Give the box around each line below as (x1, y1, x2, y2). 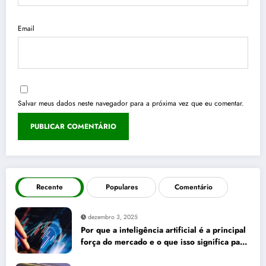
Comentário (174, 182, 213, 193)
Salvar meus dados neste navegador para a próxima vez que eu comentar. (18, 98, 244, 109)
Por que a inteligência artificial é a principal (81, 224, 246, 236)
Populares (105, 182, 138, 193)
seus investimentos (81, 248, 151, 260)
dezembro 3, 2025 (88, 213, 138, 222)
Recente (36, 182, 63, 193)
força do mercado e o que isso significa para (81, 236, 248, 248)
